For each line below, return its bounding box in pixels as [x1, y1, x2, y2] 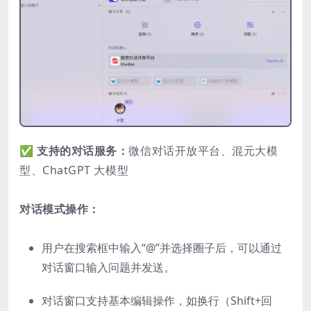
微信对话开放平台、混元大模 [128, 143, 278, 159]
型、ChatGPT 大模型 [19, 162, 129, 178]
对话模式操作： [19, 201, 100, 217]
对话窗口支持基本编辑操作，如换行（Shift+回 [42, 293, 272, 309]
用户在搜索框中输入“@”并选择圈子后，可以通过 [42, 240, 282, 256]
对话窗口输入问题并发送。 [42, 260, 175, 276]
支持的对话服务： [37, 143, 129, 159]
